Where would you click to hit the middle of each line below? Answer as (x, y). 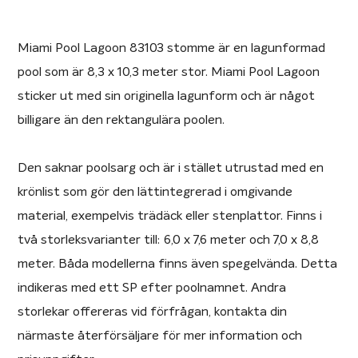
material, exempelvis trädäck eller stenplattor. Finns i (170, 216)
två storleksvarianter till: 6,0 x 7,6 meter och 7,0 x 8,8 (169, 240)
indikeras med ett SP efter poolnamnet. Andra (152, 288)
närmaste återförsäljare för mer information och (160, 336)
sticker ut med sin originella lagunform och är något (167, 96)
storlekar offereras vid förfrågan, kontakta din (153, 312)
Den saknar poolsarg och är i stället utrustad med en (171, 168)
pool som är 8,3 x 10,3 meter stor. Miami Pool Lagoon (169, 72)
